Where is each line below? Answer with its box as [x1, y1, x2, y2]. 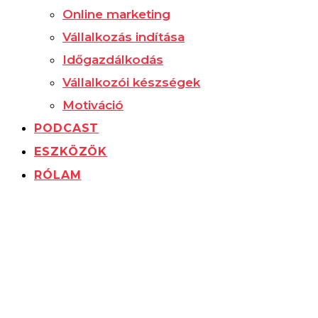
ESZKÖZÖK [34, 144, 108, 158]
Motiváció [62, 97, 124, 112]
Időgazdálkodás [62, 52, 163, 67]
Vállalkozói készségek [62, 75, 200, 89]
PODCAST [34, 121, 99, 135]
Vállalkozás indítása [62, 29, 185, 44]
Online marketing [62, 6, 170, 21]
